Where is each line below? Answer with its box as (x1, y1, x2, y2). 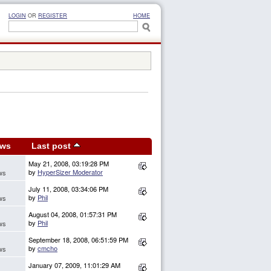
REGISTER (38, 11, 67, 19)
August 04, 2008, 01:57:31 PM (28, 209, 117, 220)
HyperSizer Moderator (38, 167, 103, 177)
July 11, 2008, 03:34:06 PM (28, 184, 108, 194)
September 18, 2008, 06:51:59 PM (28, 235, 128, 245)
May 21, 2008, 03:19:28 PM (28, 158, 109, 169)
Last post (31, 142, 73, 151)
